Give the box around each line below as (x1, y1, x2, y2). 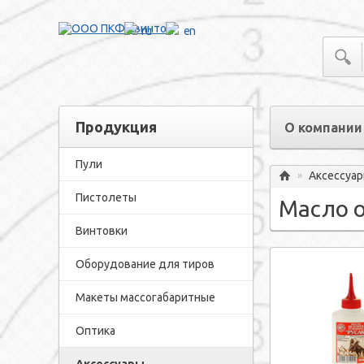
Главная (291, 181, 332, 195)
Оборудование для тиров (76, 258, 214, 271)
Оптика (76, 324, 115, 337)
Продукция (76, 119, 157, 135)
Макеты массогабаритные (76, 291, 215, 304)
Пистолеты (76, 191, 136, 204)
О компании (284, 120, 362, 135)
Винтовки (76, 224, 128, 237)
